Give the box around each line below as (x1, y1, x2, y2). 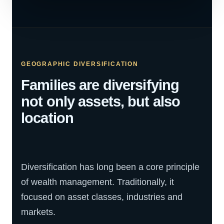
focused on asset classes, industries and (21, 192, 182, 202)
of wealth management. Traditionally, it (21, 177, 174, 187)
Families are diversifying (21, 77, 179, 93)
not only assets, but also (21, 93, 180, 109)
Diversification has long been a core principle (21, 162, 199, 172)
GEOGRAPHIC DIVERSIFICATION (21, 60, 138, 67)
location (21, 110, 74, 126)
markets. (21, 207, 55, 217)
